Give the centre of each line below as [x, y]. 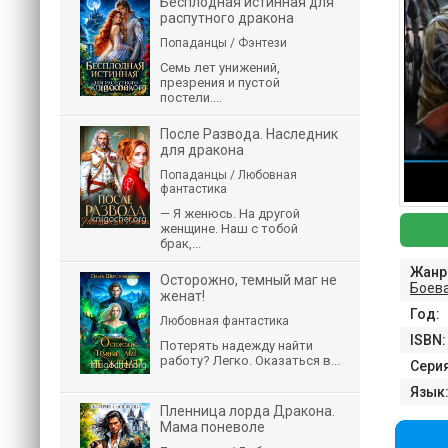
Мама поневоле [212, 427]
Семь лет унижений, [220, 67]
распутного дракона [227, 18]
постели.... [191, 97]
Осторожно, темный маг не [248, 280]
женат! [182, 296]
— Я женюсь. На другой [230, 213]
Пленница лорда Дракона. [247, 411]
